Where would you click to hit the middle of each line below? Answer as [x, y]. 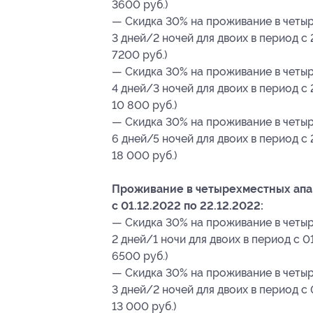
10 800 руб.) [145, 105]
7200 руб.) [140, 54]
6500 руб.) [140, 256]
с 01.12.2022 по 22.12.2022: [188, 205]
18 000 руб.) [145, 155]
